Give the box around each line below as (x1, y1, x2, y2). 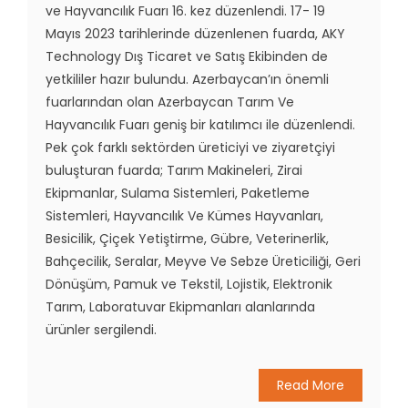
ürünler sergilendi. (46, 320, 157, 339)
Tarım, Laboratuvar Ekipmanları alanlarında (46, 297, 315, 316)
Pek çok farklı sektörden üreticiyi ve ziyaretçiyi (46, 138, 335, 157)
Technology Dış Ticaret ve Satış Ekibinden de (46, 46, 328, 66)
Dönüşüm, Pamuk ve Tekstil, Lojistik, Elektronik (46, 274, 332, 293)
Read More (277, 375, 344, 394)
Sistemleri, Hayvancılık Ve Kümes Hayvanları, (46, 206, 323, 225)
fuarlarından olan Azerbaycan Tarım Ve (46, 92, 294, 111)
